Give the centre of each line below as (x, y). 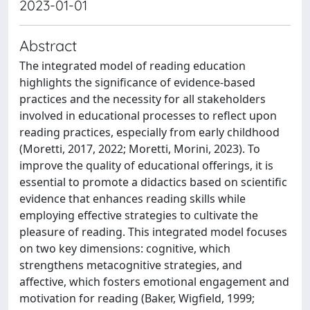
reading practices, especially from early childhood (149, 132)
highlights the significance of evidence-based (137, 82)
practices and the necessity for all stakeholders (143, 99)
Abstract (48, 45)
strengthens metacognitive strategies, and (131, 265)
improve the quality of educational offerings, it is (146, 165)
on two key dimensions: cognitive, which (125, 248)
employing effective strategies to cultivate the (139, 215)
